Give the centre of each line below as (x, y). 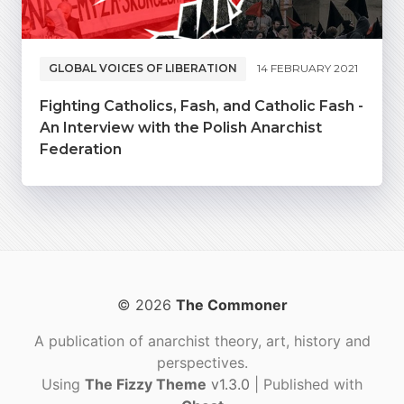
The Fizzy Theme (146, 384)
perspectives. (202, 362)
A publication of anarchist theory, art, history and (202, 340)
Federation (81, 149)
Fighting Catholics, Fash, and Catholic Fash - (202, 106)
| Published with (308, 384)
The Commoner (231, 304)
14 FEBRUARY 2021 (308, 69)
